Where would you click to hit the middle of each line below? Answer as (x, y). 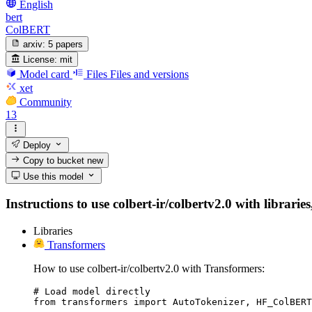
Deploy (36, 145)
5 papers (66, 44)
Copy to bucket (54, 161)
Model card (45, 75)
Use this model (52, 176)
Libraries (53, 231)
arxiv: (34, 44)
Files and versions (149, 75)
